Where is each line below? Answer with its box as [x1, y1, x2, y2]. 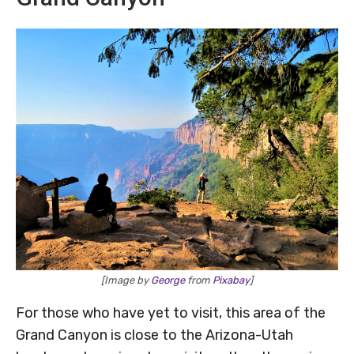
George [151, 274, 185, 287]
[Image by [101, 274, 151, 287]
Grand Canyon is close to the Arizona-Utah [16, 326, 293, 345]
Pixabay [213, 274, 250, 287]
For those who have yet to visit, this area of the [16, 304, 326, 322]
